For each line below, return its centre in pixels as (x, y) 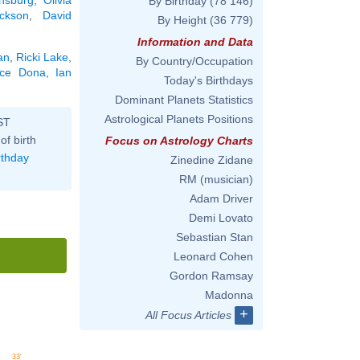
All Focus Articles (188, 315)
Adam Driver (221, 198)
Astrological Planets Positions (179, 119)
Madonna (229, 295)
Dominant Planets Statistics (184, 100)
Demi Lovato (221, 218)
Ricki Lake (42, 57)
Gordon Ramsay (211, 276)
